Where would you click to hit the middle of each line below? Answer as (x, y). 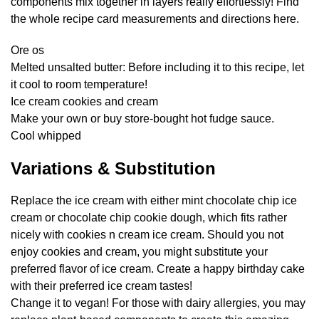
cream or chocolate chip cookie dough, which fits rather (149, 218)
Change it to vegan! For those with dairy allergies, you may (158, 303)
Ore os (27, 51)
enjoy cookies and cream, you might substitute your (139, 252)
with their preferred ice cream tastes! (101, 286)
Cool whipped (46, 136)
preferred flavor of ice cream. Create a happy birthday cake (158, 269)
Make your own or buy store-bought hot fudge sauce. (142, 119)
